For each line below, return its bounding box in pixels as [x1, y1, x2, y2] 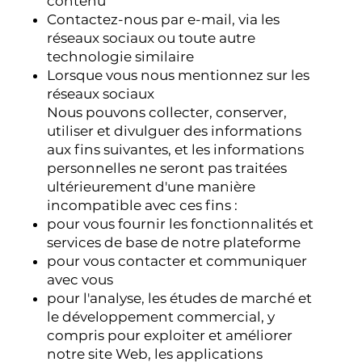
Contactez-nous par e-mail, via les [47, 11, 280, 27]
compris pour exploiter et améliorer [47, 326, 293, 343]
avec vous [47, 271, 114, 288]
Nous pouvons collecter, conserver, [47, 103, 288, 120]
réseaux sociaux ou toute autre [47, 29, 256, 46]
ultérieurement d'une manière [47, 178, 256, 195]
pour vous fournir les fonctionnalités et [47, 215, 314, 232]
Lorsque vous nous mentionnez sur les [47, 66, 310, 83]
